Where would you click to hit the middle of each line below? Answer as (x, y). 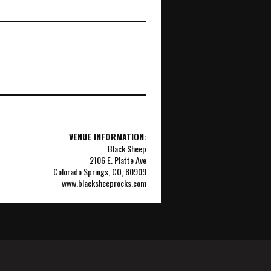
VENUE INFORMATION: (108, 136)
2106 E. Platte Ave (118, 160)
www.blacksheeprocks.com (104, 183)
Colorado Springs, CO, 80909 (100, 171)
